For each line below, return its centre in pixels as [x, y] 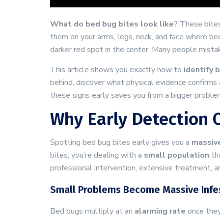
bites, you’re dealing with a [97, 155]
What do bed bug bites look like [112, 24]
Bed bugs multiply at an [92, 211]
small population [177, 155]
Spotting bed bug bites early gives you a [121, 142]
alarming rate [160, 211]
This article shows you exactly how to [117, 70]
